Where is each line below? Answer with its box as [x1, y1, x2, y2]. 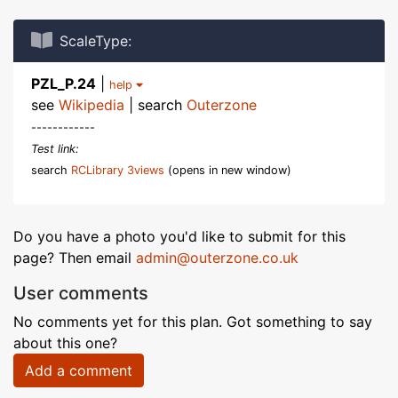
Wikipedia [59, 96, 124, 114]
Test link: [31, 142, 79, 155]
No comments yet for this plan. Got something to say [13, 313, 372, 330]
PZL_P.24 [31, 75, 96, 92]
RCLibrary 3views [71, 163, 164, 177]
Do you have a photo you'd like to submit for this [13, 227, 346, 245]
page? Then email [13, 249, 136, 267]
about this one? [13, 334, 117, 352]
